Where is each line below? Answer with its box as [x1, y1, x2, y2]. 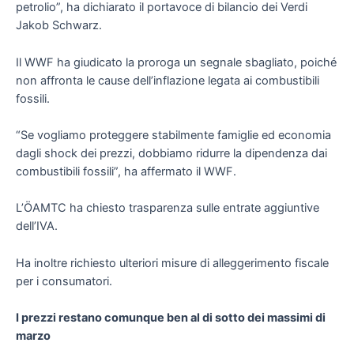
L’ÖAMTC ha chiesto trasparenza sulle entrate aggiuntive [16, 201, 319, 216]
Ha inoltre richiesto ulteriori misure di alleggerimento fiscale [16, 255, 329, 270]
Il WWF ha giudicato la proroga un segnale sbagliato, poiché [16, 55, 337, 70]
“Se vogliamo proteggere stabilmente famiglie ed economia [16, 127, 331, 142]
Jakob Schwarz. [16, 18, 102, 33]
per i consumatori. [16, 273, 112, 288]
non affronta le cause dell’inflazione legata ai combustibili [16, 73, 319, 88]
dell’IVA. [16, 219, 58, 234]
